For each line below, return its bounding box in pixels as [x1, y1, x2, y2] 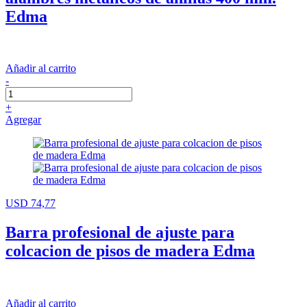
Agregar [5, 114, 41, 126]
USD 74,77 [5, 197, 56, 210]
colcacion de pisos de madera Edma [5, 242, 255, 260]
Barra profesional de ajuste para [5, 223, 234, 242]
